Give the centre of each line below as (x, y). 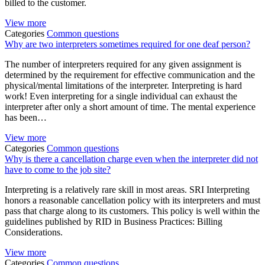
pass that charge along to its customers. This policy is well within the (132, 211)
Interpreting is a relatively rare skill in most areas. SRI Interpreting (127, 190)
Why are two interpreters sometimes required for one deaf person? (127, 44)
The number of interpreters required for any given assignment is (123, 64)
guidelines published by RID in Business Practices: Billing (114, 222)
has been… (26, 118)
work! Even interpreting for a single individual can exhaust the (121, 96)
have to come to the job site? (58, 170)
